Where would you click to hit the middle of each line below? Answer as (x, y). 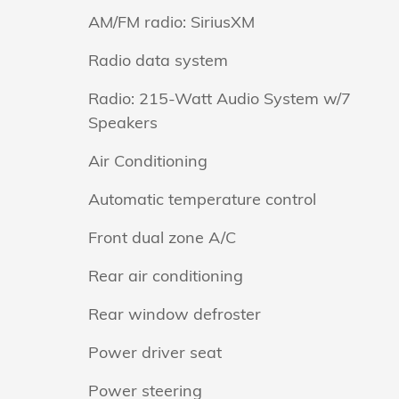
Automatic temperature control (202, 199)
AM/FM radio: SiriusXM (171, 21)
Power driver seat (155, 352)
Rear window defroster (175, 313)
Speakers (123, 122)
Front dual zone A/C (162, 237)
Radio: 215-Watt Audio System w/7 (220, 98)
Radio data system (158, 60)
